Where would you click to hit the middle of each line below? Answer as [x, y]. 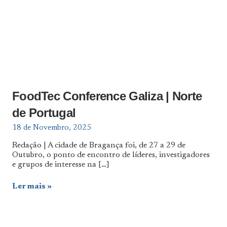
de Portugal [44, 112]
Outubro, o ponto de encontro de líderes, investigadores [111, 155]
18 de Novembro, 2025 [52, 128]
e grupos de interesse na [55, 164]
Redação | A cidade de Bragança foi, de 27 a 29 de [99, 145]
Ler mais [29, 186]
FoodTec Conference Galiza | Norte [107, 96]
